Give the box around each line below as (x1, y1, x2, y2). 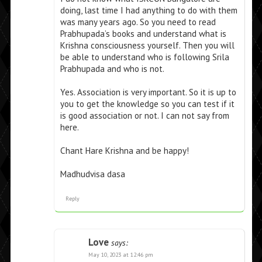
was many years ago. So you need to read (60, 16, 216, 28)
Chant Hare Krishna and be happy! (60, 145, 189, 157)
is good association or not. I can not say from (60, 110, 229, 122)
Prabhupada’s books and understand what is (60, 28, 226, 40)
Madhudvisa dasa (60, 168, 125, 180)
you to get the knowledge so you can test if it (60, 98, 235, 110)
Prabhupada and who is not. (60, 63, 164, 75)
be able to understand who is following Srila (60, 51, 229, 63)
